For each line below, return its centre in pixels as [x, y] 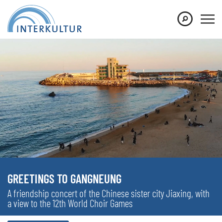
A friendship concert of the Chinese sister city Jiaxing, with [109, 193]
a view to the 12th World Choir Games [70, 203]
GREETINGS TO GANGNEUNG [64, 178]
